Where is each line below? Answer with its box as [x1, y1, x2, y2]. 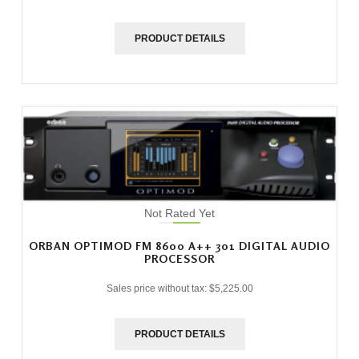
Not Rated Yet [144, 207, 215, 220]
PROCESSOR [144, 252, 215, 266]
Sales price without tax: [106, 283, 209, 295]
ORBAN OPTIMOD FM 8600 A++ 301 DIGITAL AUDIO [29, 239, 330, 253]
